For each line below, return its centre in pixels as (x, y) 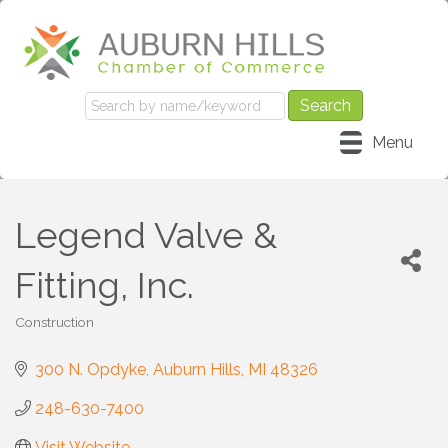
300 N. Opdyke (90, 369)
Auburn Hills (197, 369)
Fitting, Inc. (104, 284)
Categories (49, 334)
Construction (54, 321)
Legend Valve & (146, 234)
